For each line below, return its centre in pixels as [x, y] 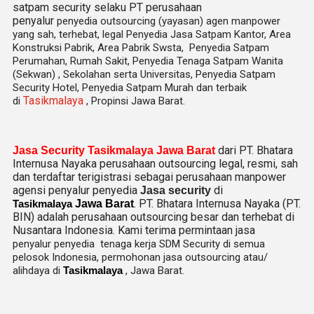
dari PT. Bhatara [255, 150]
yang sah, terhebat [55, 34]
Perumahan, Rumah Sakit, [73, 61]
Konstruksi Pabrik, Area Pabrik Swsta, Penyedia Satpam [141, 48]
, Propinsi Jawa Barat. [136, 101]
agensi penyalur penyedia [76, 190]
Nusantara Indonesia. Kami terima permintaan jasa [134, 230]
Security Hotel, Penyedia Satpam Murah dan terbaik [130, 88]
